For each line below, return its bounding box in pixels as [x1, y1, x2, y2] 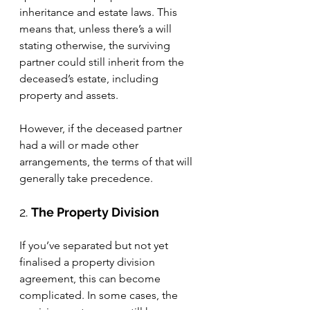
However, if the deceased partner [19, 122, 185, 135]
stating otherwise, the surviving [19, 39, 173, 52]
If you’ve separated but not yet [19, 239, 171, 252]
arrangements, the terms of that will [19, 155, 195, 168]
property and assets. [19, 89, 118, 102]
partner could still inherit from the [19, 55, 187, 69]
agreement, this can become [19, 272, 163, 285]
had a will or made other [19, 138, 141, 152]
